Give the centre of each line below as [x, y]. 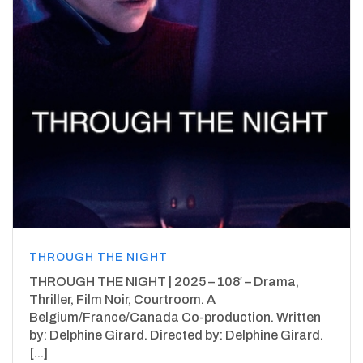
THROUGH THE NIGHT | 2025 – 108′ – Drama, [164, 281]
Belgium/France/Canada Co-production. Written [175, 317]
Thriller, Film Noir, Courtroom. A [122, 299]
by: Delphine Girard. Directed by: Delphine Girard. [176, 335]
